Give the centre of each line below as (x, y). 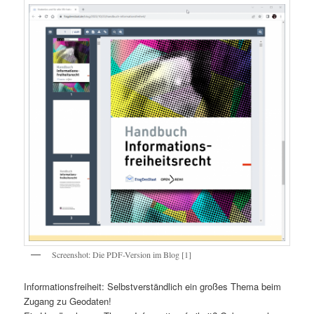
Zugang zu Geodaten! (68, 301)
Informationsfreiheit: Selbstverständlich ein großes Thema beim (153, 286)
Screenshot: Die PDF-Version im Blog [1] (122, 255)
